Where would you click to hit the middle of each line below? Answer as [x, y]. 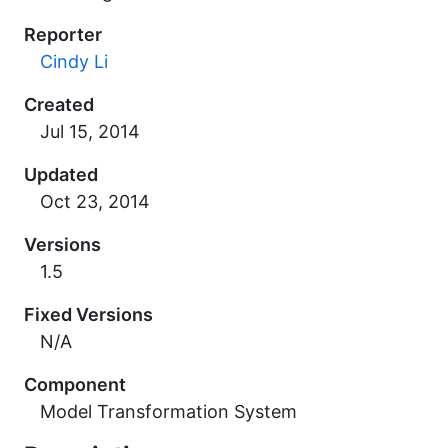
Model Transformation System [168, 411]
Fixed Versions [88, 314]
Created [59, 104]
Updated [61, 174]
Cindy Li [74, 61]
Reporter [63, 34]
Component [75, 384]
